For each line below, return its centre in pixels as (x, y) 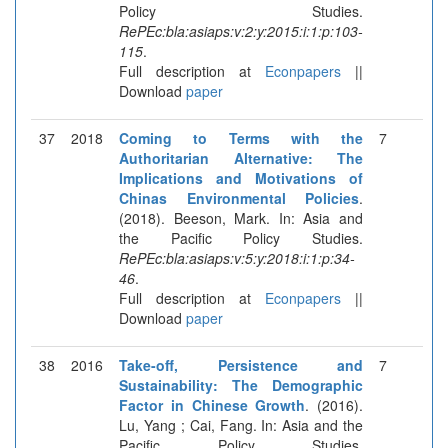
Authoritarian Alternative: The (241, 157)
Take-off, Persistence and (241, 364)
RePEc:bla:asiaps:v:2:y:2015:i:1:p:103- (241, 30)
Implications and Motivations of (241, 177)
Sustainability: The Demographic (241, 384)
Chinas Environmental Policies (239, 197)
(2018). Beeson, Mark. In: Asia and (241, 217)
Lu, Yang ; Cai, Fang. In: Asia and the (241, 424)
